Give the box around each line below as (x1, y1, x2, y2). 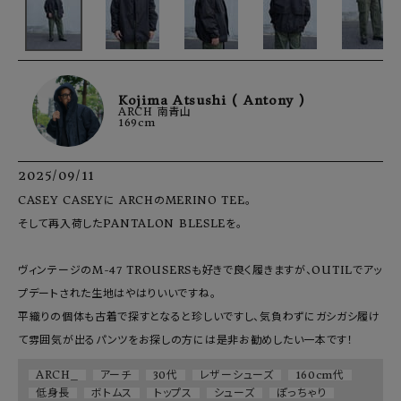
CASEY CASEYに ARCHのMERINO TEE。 (18, 193, 252, 208)
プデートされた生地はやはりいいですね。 (18, 286, 217, 301)
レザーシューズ (199, 368, 274, 382)
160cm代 (294, 368, 345, 382)
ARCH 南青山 (118, 105, 192, 119)
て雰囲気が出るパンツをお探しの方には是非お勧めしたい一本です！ (18, 333, 354, 347)
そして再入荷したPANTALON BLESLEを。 (18, 217, 243, 231)
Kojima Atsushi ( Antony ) (118, 92, 305, 109)
